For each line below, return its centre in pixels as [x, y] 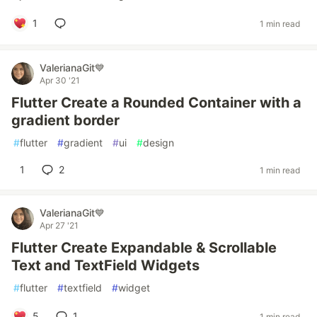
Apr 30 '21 [60, 80]
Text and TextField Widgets [105, 265]
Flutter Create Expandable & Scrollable [144, 248]
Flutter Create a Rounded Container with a [156, 103]
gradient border [65, 120]
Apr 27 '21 [59, 225]
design [158, 143]
